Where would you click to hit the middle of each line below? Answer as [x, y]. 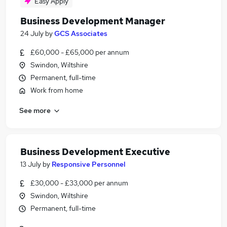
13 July [31, 164]
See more [35, 110]
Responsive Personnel [89, 164]
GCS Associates [81, 33]
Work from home [57, 90]
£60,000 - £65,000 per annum [80, 52]
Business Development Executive [95, 152]
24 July [32, 33]
